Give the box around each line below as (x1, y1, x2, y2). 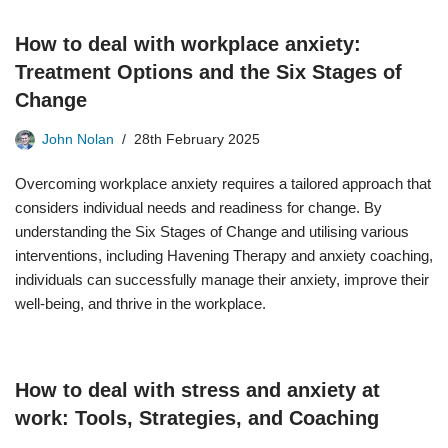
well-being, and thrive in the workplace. (15, 295, 266, 312)
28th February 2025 (134, 132, 260, 147)
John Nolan (42, 132, 114, 147)
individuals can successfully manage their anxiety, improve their (15, 271, 429, 288)
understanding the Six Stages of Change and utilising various (15, 223, 409, 240)
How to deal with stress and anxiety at (15, 379, 380, 401)
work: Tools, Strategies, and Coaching (15, 407, 379, 429)
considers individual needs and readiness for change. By (15, 199, 382, 216)
